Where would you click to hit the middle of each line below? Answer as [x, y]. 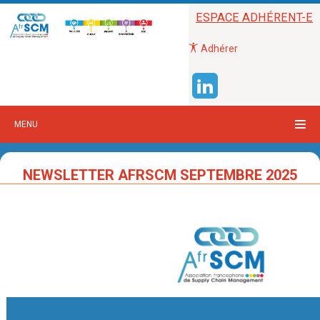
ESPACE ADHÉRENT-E [254, 17]
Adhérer [218, 49]
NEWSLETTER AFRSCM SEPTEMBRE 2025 [160, 175]
